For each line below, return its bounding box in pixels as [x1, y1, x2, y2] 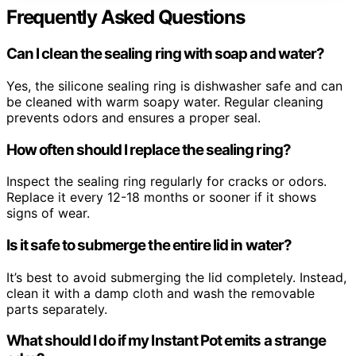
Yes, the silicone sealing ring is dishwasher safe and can [6, 77, 342, 94]
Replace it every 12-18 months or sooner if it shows [6, 189, 316, 206]
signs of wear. [6, 205, 90, 222]
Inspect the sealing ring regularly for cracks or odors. [6, 173, 327, 190]
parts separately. [6, 300, 107, 317]
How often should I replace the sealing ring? [6, 140, 291, 159]
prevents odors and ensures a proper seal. [6, 109, 261, 126]
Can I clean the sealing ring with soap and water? [6, 44, 325, 64]
